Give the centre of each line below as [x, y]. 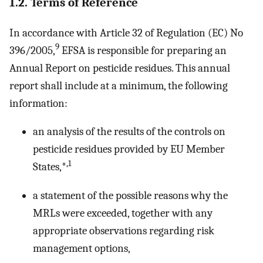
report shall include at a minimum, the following [119, 85]
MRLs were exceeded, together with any [123, 213]
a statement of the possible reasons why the [130, 195]
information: [38, 103]
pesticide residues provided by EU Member [129, 149]
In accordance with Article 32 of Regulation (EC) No [126, 33]
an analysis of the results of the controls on [129, 132]
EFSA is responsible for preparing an [143, 50]
